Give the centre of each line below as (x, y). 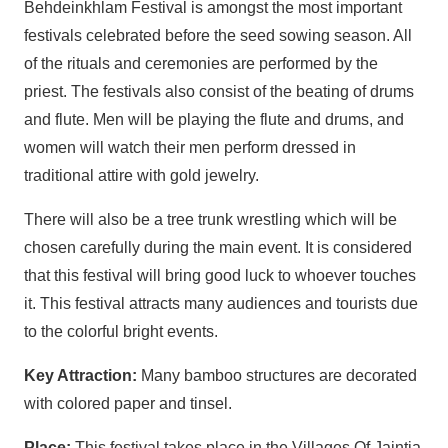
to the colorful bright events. (121, 332)
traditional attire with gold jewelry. (141, 176)
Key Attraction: (80, 376)
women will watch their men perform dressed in (190, 148)
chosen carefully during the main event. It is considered (218, 248)
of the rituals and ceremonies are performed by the (201, 64)
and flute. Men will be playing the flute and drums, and (214, 120)
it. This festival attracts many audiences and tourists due (221, 304)
